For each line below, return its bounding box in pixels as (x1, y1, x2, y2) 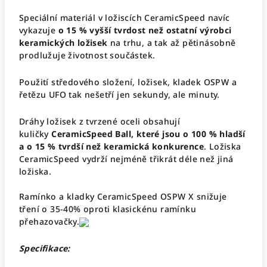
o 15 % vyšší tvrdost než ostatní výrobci (58, 24, 232, 36)
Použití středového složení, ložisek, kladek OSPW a (19, 76, 237, 88)
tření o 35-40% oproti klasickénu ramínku (19, 203, 196, 215)
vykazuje (19, 24, 56, 36)
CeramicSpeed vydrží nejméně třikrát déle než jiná (19, 153, 234, 164)
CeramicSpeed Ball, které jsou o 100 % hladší (51, 128, 246, 139)
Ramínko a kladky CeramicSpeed (19, 191, 158, 202)
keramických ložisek (19, 37, 108, 48)
